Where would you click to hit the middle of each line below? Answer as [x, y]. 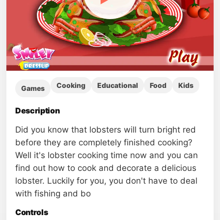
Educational [118, 85]
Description [38, 110]
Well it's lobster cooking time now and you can [107, 155]
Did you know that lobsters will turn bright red [106, 129]
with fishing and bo [53, 193]
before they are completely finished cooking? [104, 142]
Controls [32, 212]
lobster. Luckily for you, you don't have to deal [106, 180]
